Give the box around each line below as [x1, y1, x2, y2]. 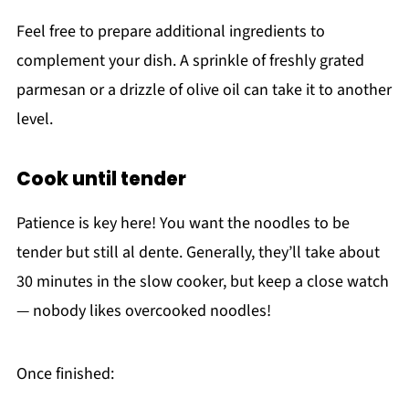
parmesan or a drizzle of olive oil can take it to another [16, 79, 392, 102]
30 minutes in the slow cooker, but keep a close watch [16, 270, 389, 294]
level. [16, 108, 53, 131]
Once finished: [16, 362, 114, 386]
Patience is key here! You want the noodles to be [16, 212, 350, 236]
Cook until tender [16, 166, 186, 193]
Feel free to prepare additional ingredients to [16, 20, 325, 44]
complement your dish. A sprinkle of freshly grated [16, 49, 364, 73]
